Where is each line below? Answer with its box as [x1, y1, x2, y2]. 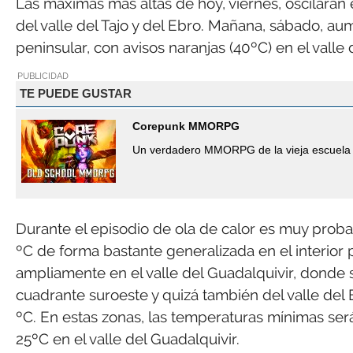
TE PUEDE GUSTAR [19, 87, 132, 101]
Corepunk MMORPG [132, 119, 240, 132]
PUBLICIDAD [17, 70, 69, 80]
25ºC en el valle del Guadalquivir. [16, 329, 240, 347]
